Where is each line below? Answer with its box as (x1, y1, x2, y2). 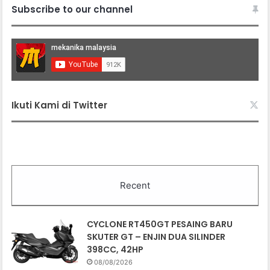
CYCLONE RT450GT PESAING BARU (87, 218, 233, 231)
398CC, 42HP (87, 243, 144, 256)
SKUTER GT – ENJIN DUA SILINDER (87, 231, 226, 243)
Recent (120, 180, 150, 192)
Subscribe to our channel (11, 3, 133, 16)
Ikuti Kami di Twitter (11, 99, 108, 112)
